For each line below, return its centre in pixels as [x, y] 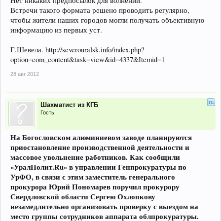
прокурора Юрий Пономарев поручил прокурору [95, 186]
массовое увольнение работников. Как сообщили [95, 157]
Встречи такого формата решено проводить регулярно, [100, 10]
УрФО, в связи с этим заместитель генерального [93, 177]
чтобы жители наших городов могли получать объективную [107, 20]
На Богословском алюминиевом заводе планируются [101, 137]
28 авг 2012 [25, 74]
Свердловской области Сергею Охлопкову [83, 196]
